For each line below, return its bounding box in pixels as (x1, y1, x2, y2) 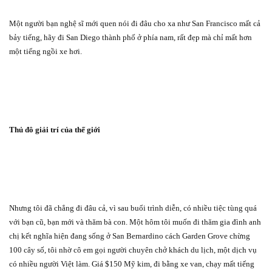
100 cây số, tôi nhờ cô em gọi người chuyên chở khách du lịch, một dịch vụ (9, 245, 257, 254)
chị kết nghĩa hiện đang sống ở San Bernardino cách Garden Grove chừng (9, 231, 250, 240)
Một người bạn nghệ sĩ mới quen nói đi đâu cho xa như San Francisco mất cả (9, 18, 260, 28)
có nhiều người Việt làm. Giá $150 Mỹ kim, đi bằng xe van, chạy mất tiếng (9, 259, 254, 268)
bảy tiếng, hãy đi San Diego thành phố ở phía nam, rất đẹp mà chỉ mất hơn (9, 32, 252, 42)
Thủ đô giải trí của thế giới (9, 124, 100, 134)
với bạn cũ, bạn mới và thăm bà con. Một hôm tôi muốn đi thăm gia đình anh (9, 217, 261, 226)
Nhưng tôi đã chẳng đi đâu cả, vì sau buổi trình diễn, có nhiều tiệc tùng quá (9, 203, 257, 212)
